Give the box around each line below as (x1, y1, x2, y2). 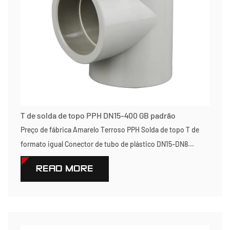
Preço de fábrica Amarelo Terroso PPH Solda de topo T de (21, 125, 199, 134)
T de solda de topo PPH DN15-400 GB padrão (21, 110, 176, 120)
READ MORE (36, 163, 93, 174)
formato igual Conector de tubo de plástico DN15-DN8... (21, 140, 194, 148)
